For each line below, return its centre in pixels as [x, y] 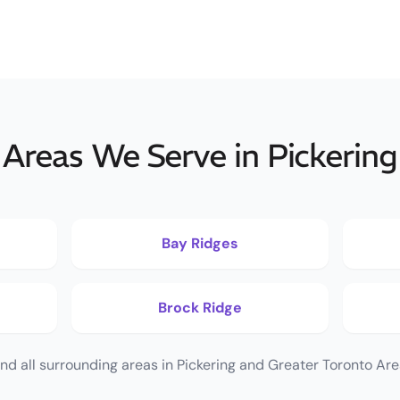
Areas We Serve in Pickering [200, 156]
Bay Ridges [200, 244]
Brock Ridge [200, 308]
